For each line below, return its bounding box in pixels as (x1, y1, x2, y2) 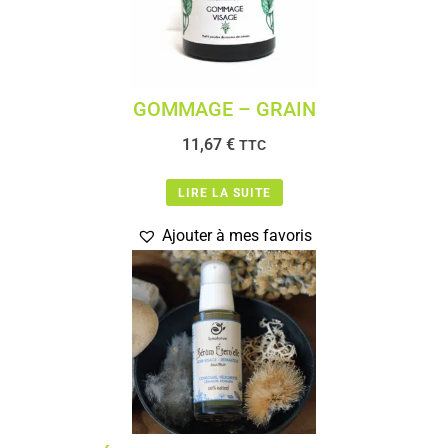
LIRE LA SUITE (177, 185, 271, 200)
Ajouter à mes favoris (161, 226, 312, 246)
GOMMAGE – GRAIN (132, 97, 316, 122)
